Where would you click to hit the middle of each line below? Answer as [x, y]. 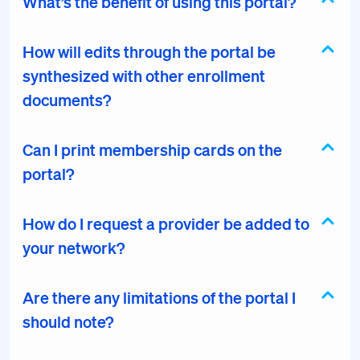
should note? [68, 321]
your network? [74, 247]
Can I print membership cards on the [152, 149]
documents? [67, 100]
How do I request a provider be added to [166, 223]
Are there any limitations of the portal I [159, 297]
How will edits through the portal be [149, 51]
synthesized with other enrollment [144, 76]
